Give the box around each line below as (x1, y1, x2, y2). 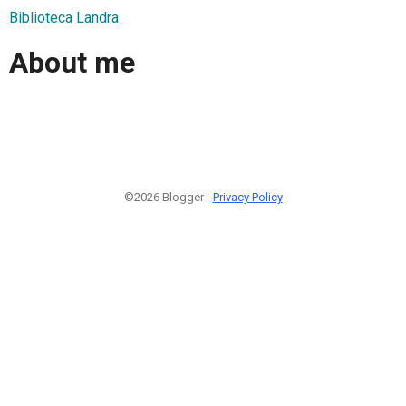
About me (9, 45, 135, 81)
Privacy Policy (212, 189, 283, 204)
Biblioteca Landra (9, 8, 119, 26)
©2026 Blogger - (123, 189, 213, 204)
